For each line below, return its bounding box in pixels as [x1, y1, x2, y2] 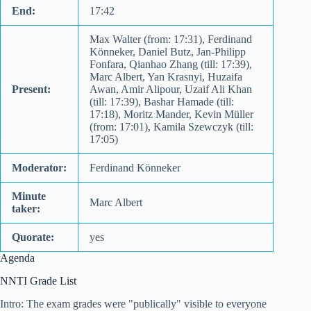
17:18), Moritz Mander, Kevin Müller [90, 108, 253, 120]
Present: [12, 83, 51, 95]
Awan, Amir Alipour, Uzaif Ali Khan [90, 83, 252, 95]
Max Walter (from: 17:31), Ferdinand [90, 33, 252, 45]
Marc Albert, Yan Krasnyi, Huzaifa [90, 70, 242, 83]
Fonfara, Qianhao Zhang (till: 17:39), [90, 58, 252, 70]
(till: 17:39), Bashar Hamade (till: [90, 95, 234, 108]
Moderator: [12, 161, 67, 174]
